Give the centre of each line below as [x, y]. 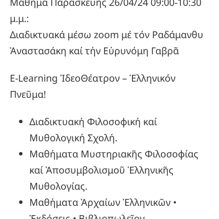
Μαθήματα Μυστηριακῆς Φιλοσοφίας [114, 154]
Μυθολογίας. [58, 186]
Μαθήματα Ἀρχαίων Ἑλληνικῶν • [103, 202]
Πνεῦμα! [28, 94]
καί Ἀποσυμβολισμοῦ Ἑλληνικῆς [101, 170]
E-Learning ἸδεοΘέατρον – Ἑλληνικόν [93, 78]
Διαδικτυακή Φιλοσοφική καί [93, 122]
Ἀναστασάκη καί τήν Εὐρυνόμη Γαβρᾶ [94, 50]
